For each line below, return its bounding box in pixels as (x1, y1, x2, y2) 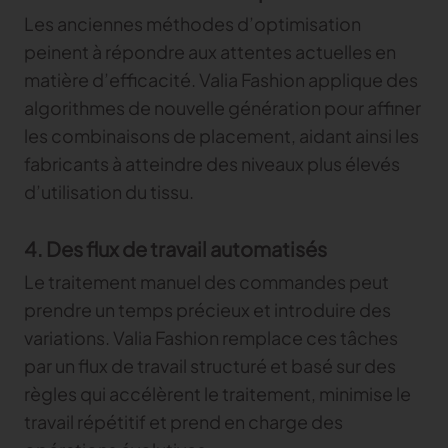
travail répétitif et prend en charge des (24, 409, 343, 433)
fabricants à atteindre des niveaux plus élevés (24, 151, 400, 175)
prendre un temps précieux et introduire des (24, 297, 391, 321)
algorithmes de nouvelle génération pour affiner (24, 95, 421, 119)
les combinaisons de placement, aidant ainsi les (24, 123, 419, 147)
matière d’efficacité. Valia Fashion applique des (24, 67, 418, 91)
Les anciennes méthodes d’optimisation (24, 11, 361, 35)
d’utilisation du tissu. (24, 179, 194, 203)
